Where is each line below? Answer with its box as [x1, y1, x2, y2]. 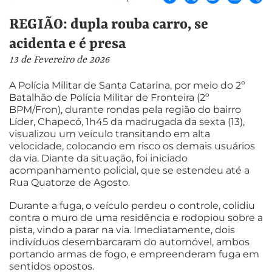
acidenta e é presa [9, 35, 126, 52]
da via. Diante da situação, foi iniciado [9, 152, 188, 165]
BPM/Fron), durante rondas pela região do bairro [9, 104, 241, 116]
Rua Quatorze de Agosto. [9, 177, 130, 189]
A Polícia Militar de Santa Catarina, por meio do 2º [9, 80, 245, 92]
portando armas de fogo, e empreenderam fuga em [9, 248, 259, 260]
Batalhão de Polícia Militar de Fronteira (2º [9, 92, 209, 104]
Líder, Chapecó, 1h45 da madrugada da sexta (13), [9, 116, 245, 128]
